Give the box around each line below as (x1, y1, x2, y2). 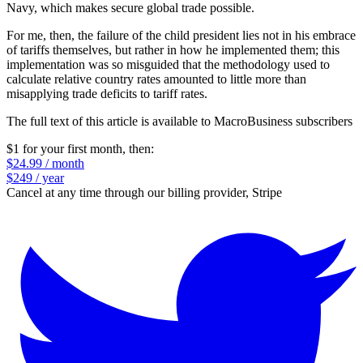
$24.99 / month (6, 156, 84, 170)
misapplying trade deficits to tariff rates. (6, 86, 207, 100)
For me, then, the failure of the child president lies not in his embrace (6, 28, 356, 42)
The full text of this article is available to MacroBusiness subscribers (6, 113, 352, 128)
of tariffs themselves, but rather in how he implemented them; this (6, 42, 340, 57)
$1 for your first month (6, 141, 122, 156)
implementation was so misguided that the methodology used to (6, 57, 330, 71)
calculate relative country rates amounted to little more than (6, 71, 306, 86)
